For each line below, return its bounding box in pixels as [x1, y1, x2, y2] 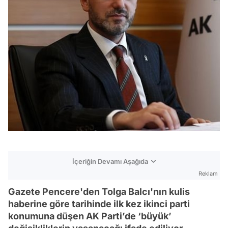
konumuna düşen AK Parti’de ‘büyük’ [8, 211, 172, 221]
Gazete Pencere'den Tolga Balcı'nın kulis [8, 186, 190, 197]
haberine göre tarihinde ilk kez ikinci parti [8, 198, 190, 209]
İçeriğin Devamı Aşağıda [72, 157, 148, 165]
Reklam [198, 170, 218, 177]
